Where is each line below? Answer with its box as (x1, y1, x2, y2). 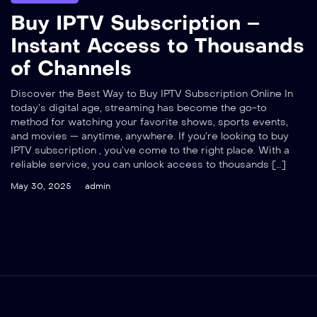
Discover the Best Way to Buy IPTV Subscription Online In (11, 88, 293, 100)
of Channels (11, 56, 132, 81)
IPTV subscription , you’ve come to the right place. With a (11, 144, 289, 157)
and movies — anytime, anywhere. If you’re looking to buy (11, 130, 289, 143)
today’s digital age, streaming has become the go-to (11, 102, 267, 115)
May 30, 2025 (11, 181, 71, 192)
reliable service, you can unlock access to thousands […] (11, 158, 286, 171)
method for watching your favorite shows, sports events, (11, 116, 288, 129)
